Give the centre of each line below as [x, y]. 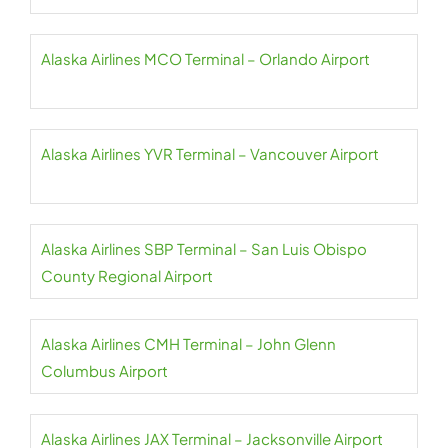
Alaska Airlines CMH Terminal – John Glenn [188, 343]
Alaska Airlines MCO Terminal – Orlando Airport [205, 58]
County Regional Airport [127, 275]
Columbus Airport [104, 370]
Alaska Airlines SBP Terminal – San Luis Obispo [204, 248]
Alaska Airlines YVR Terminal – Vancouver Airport [210, 153]
